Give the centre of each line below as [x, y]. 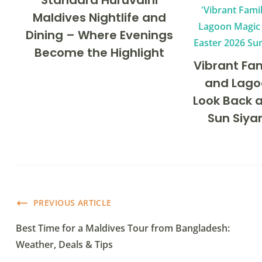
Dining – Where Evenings [100, 35]
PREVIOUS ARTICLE [73, 203]
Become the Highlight [100, 53]
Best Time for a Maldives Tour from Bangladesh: [123, 228]
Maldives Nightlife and [100, 18]
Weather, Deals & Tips [64, 245]
